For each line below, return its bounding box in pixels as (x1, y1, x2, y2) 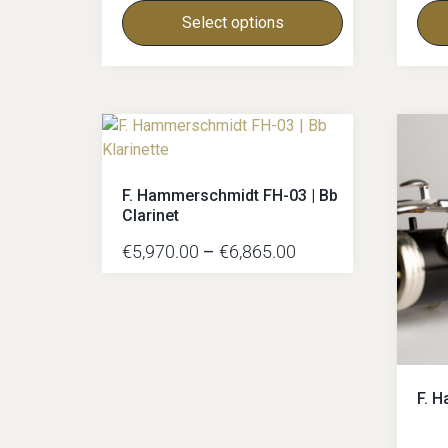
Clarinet (122, 205, 179, 225)
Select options (181, 12, 284, 32)
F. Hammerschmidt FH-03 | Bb (122, 185, 338, 205)
